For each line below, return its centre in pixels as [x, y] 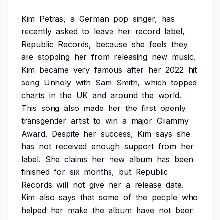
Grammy [173, 121]
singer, [145, 19]
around [124, 95]
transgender [44, 121]
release [148, 185]
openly [173, 108]
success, [117, 134]
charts [33, 95]
